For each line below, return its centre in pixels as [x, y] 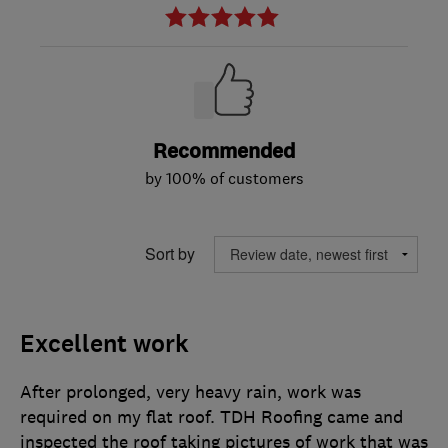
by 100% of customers [224, 177]
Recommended [224, 151]
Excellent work [104, 343]
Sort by [170, 254]
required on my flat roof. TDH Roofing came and [211, 416]
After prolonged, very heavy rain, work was [190, 391]
